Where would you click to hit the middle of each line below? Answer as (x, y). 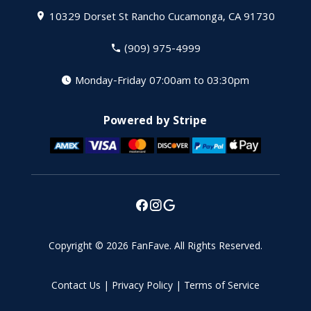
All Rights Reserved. (218, 247)
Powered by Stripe (155, 121)
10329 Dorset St (89, 18)
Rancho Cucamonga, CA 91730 (203, 18)
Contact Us (76, 286)
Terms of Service (221, 286)
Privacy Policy (142, 286)
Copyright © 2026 (90, 247)
